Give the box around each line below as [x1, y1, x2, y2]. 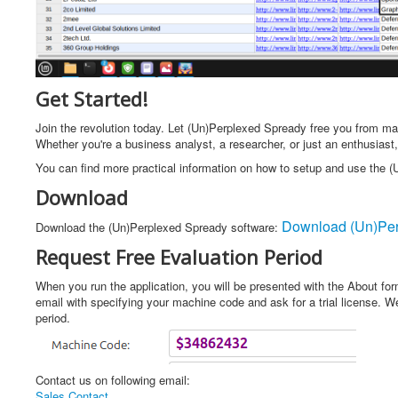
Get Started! [36, 85, 147, 113]
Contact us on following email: [36, 371, 190, 389]
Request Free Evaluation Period [36, 243, 322, 271]
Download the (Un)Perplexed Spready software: [36, 219, 278, 236]
